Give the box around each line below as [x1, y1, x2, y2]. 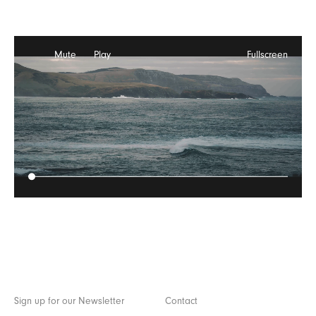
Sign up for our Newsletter [14, 296, 124, 308]
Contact [164, 296, 197, 308]
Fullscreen [246, 49, 288, 61]
